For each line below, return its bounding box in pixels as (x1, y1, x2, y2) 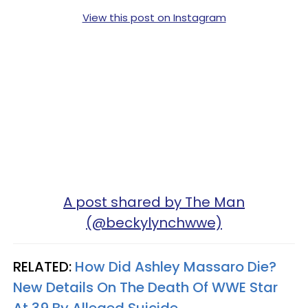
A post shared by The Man (63, 192, 245, 212)
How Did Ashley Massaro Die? (75, 256, 276, 276)
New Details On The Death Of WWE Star (13, 277, 278, 297)
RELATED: (13, 256, 75, 276)
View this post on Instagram (82, 10, 226, 25)
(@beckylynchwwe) (86, 212, 222, 232)
